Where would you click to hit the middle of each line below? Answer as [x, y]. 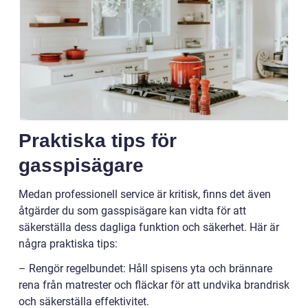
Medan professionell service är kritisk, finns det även [145, 194]
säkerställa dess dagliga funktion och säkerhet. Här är [149, 227]
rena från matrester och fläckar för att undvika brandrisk [154, 285]
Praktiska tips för [98, 140]
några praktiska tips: [68, 243]
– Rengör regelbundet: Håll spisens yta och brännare [145, 268]
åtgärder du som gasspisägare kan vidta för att [132, 210]
